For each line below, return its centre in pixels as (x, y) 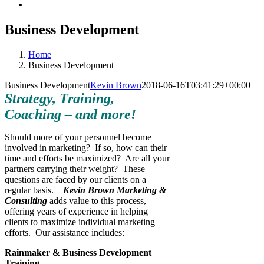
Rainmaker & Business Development (78, 252)
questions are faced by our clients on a (75, 179)
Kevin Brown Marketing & (115, 190)
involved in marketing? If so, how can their (86, 147)
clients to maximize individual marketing (80, 222)
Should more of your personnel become (78, 137)
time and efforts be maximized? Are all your (87, 158)
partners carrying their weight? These (75, 169)
